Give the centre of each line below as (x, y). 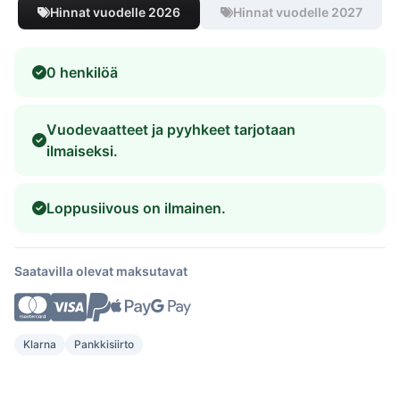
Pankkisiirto (104, 344)
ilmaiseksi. (82, 150)
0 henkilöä (82, 72)
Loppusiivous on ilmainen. (136, 208)
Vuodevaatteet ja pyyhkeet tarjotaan (171, 129)
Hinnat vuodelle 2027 (297, 12)
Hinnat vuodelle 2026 (115, 12)
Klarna (40, 344)
